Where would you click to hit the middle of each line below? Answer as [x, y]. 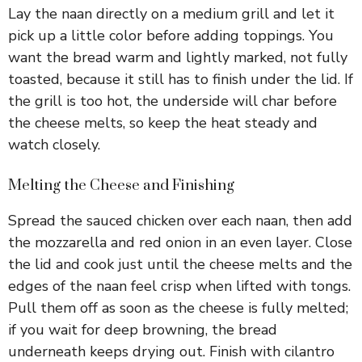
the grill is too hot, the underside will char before [173, 101]
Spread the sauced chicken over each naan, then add [180, 221]
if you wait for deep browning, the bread [143, 330]
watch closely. [54, 145]
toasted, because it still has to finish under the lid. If [181, 80]
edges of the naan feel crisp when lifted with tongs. [179, 286]
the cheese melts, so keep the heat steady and [163, 123]
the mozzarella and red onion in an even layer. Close [180, 243]
